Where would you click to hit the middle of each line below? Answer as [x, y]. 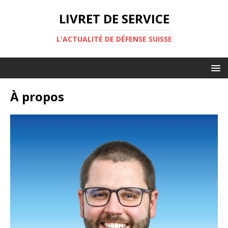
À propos [37, 96]
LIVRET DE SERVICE [114, 19]
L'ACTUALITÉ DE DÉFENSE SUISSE [114, 39]
